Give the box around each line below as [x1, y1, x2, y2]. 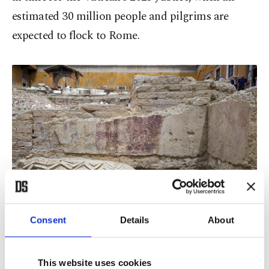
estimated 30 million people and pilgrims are [12, 8, 229, 26]
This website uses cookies [38, 257, 152, 268]
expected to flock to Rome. [12, 27, 140, 45]
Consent [30, 214, 66, 225]
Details [119, 214, 150, 225]
